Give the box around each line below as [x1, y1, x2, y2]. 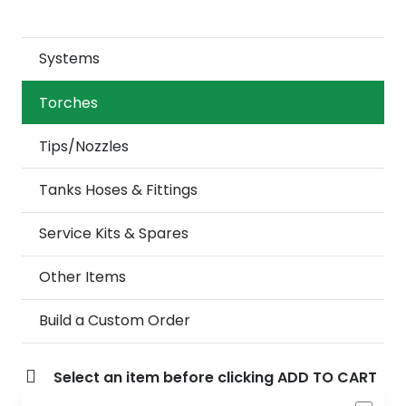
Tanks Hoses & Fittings [39, 179, 198, 200]
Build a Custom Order [39, 310, 191, 332]
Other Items [39, 266, 127, 288]
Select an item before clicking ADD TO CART [53, 367, 377, 389]
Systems [39, 48, 101, 70]
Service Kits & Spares [39, 223, 189, 245]
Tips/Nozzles [39, 135, 130, 157]
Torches [39, 92, 99, 113]
